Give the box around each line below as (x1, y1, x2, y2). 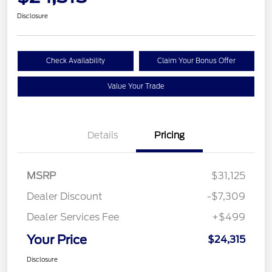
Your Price (27, 232, 87, 247)
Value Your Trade (107, 81, 165, 90)
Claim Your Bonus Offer (157, 56, 236, 65)
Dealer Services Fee (27, 211, 119, 223)
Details (87, 129, 118, 141)
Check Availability (46, 56, 105, 65)
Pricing (154, 129, 185, 141)
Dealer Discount (27, 190, 103, 202)
